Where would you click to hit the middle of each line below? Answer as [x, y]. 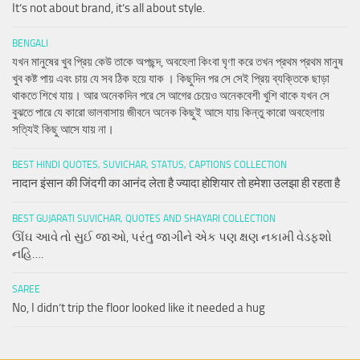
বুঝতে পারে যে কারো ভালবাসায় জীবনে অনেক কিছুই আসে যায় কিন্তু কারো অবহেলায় [168, 112]
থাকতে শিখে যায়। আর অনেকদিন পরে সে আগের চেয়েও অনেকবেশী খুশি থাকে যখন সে [171, 95]
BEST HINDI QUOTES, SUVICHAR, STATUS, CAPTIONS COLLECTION [149, 164]
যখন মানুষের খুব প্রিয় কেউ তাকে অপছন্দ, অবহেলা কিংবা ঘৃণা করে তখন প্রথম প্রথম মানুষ [178, 61]
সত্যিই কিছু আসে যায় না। [63, 129]
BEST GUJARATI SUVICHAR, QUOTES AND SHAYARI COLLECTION [144, 218]
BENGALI [30, 43]
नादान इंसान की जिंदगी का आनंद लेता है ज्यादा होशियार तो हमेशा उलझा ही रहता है [176, 183]
